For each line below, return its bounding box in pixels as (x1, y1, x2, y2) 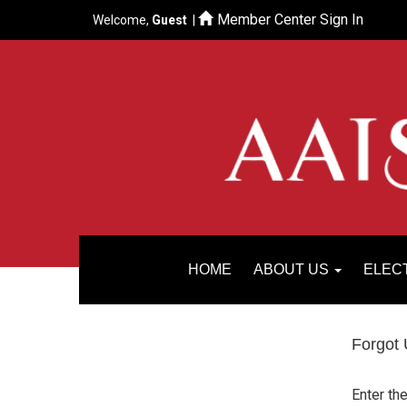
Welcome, (93, 13, 152, 27)
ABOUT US (253, 262, 333, 277)
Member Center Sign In (217, 11, 363, 28)
